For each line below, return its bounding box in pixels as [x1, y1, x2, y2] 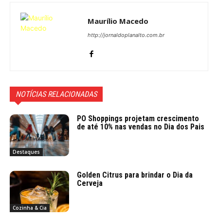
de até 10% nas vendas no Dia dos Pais [77, 122, 205, 132]
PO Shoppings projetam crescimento [77, 114, 200, 124]
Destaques [13, 148, 40, 155]
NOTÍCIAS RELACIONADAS [16, 90, 97, 99]
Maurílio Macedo [88, 16, 148, 26]
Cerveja [77, 178, 103, 188]
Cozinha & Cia [13, 204, 47, 212]
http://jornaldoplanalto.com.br [88, 32, 164, 39]
